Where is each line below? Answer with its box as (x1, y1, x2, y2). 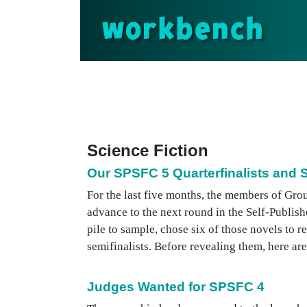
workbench (101, 16, 265, 45)
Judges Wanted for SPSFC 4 (87, 280, 265, 294)
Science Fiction (87, 141, 208, 160)
